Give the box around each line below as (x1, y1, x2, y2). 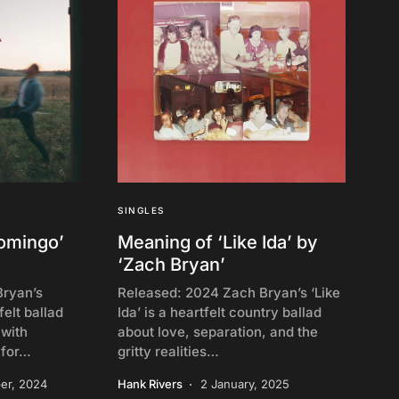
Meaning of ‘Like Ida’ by (118, 232, 318, 253)
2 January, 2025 (200, 377, 289, 391)
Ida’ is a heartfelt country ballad (118, 304, 322, 321)
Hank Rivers (118, 377, 183, 391)
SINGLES (118, 205, 165, 216)
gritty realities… (118, 343, 219, 360)
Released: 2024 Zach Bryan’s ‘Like (118, 284, 340, 301)
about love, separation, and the (118, 323, 318, 340)
